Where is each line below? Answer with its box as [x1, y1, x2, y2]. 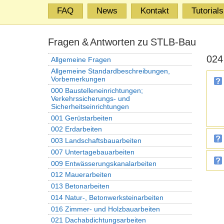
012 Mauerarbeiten [50, 170, 111, 179]
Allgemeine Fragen [50, 55, 111, 64]
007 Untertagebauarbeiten [50, 147, 134, 156]
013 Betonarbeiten [50, 182, 109, 190]
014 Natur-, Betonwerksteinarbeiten [50, 193, 163, 201]
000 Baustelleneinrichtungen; [50, 86, 143, 94]
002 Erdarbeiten [50, 125, 102, 133]
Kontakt [140, 5, 169, 16]
